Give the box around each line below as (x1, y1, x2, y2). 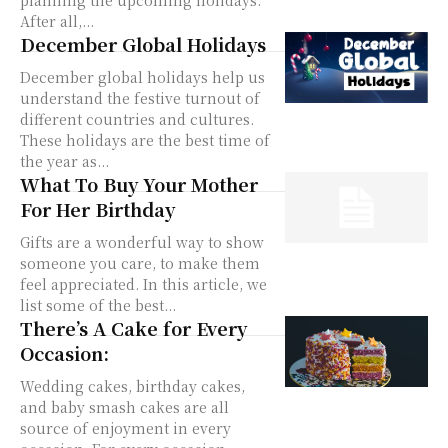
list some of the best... (20, 294, 176, 315)
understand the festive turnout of (20, 87, 260, 108)
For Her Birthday (20, 195, 175, 222)
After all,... (20, 10, 94, 31)
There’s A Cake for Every (20, 314, 247, 341)
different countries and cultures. (20, 108, 254, 129)
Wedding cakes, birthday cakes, (20, 375, 245, 396)
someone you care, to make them (20, 252, 260, 273)
